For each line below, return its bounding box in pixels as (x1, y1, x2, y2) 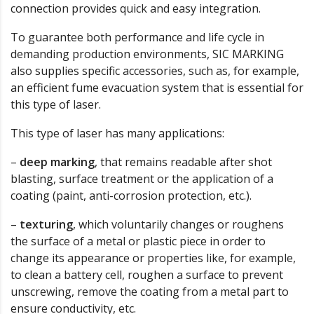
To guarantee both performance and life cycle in (11, 29, 264, 45)
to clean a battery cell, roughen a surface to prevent (11, 266, 283, 282)
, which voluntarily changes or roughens (73, 216, 284, 232)
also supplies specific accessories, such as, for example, (11, 62, 299, 78)
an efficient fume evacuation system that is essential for (11, 79, 303, 95)
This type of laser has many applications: (11, 125, 224, 141)
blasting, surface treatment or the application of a (11, 170, 273, 186)
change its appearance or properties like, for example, (11, 250, 296, 266)
